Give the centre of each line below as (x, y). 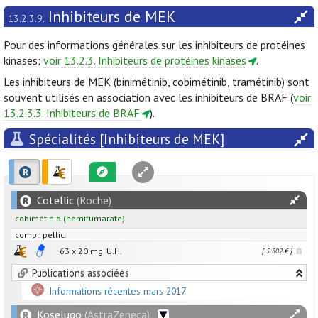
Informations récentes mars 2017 (117, 291)
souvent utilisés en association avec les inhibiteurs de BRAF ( (148, 98)
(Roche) (93, 201)
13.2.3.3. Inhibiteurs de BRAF (72, 113)
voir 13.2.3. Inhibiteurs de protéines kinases (145, 61)
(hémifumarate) (93, 219)
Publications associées (81, 273)
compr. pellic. (41, 235)
